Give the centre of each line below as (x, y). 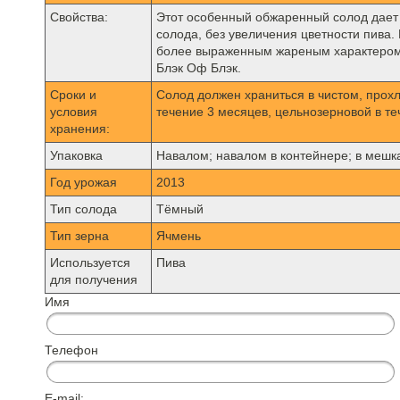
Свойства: (79, 17)
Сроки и (73, 95)
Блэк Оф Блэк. (199, 68)
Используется (90, 262)
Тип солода (83, 209)
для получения (94, 279)
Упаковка (76, 155)
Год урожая (83, 182)
